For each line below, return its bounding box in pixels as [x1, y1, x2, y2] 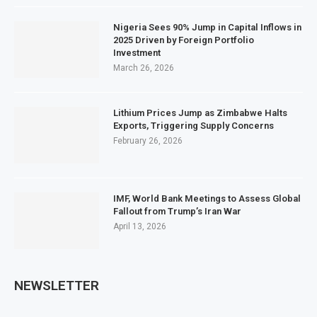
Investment [113, 47, 161, 58]
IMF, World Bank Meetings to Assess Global [113, 193, 301, 204]
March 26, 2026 [113, 63, 174, 73]
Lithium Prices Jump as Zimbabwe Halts [113, 108, 287, 118]
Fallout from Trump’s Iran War [113, 206, 241, 217]
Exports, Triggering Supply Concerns [113, 120, 274, 131]
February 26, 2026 [113, 136, 183, 146]
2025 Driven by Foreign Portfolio [113, 35, 254, 45]
